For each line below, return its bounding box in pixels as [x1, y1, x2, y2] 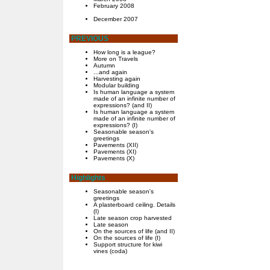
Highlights [69, 174, 105, 182]
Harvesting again [93, 75, 140, 82]
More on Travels [93, 55, 138, 62]
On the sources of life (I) [93, 234, 160, 241]
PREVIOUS [69, 34, 108, 43]
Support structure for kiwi [93, 241, 162, 248]
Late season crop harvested [93, 215, 172, 221]
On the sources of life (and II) [93, 228, 175, 234]
